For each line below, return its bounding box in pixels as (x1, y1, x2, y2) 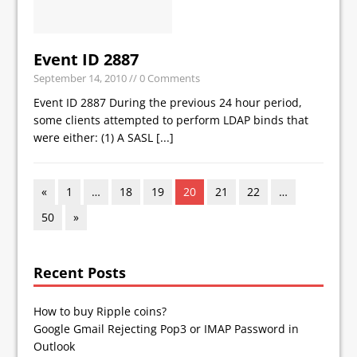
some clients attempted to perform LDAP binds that (33, 112, 309, 127)
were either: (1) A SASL (33, 129, 157, 145)
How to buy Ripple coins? (33, 303, 167, 319)
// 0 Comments (127, 70, 201, 85)
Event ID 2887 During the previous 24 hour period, (33, 94, 303, 110)
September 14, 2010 (33, 70, 127, 85)
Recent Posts (33, 262, 127, 282)
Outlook (33, 338, 76, 354)
